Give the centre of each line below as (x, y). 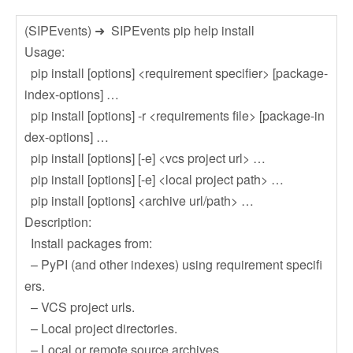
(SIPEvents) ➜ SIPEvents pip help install (139, 30)
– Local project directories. (101, 328)
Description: (58, 222)
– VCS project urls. (80, 307)
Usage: (49, 52)
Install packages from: (88, 243)
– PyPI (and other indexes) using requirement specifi (173, 264)
